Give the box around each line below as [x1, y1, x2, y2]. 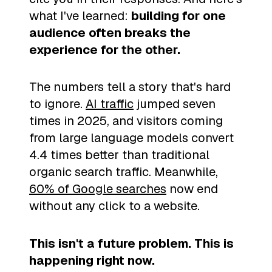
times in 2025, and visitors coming [29, 113, 223, 129]
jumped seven [134, 96, 216, 112]
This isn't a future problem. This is [29, 235, 234, 251]
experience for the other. [29, 41, 180, 58]
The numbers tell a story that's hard [29, 79, 231, 95]
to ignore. [29, 96, 86, 112]
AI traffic [86, 96, 134, 112]
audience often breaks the [29, 24, 191, 41]
